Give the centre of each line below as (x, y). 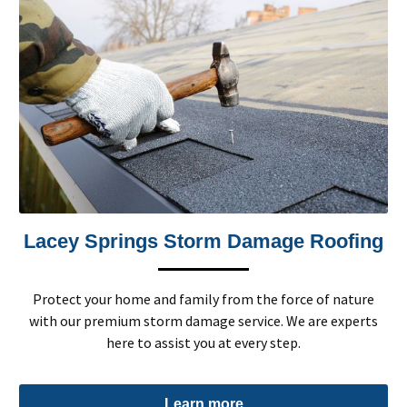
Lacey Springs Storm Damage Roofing (203, 241)
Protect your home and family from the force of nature (203, 298)
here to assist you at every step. (203, 342)
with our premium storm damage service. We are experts (203, 320)
